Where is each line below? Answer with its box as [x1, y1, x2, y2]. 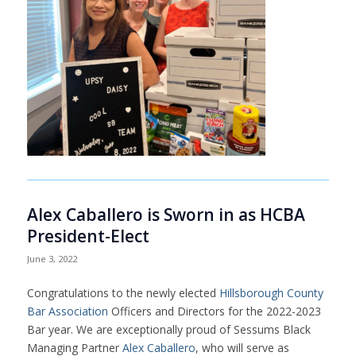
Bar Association [26, 304, 108, 319]
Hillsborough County [219, 285, 323, 301]
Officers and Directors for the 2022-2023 [107, 304, 321, 319]
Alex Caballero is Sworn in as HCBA [26, 203, 305, 226]
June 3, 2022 [26, 253, 77, 265]
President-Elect [26, 225, 149, 248]
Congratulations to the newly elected [26, 285, 219, 301]
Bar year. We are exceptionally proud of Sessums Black [26, 322, 311, 338]
